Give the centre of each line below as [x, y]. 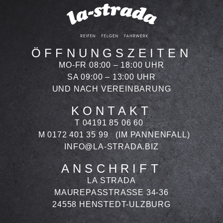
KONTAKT [111, 111]
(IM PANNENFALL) [152, 134]
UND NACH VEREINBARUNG [111, 89]
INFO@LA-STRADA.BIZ [111, 146]
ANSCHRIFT [111, 168]
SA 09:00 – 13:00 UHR [111, 77]
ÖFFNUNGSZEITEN [111, 53]
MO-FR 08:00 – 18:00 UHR [111, 65]
